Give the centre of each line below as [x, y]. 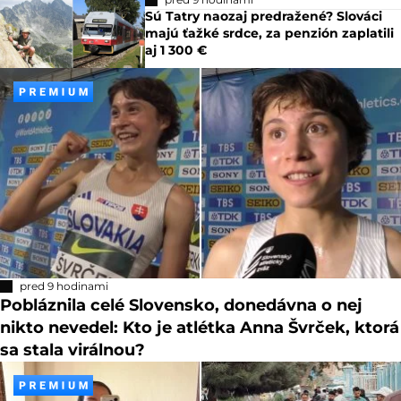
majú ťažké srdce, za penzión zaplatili [270, 33]
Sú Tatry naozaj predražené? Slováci [264, 16]
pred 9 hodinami [64, 286]
